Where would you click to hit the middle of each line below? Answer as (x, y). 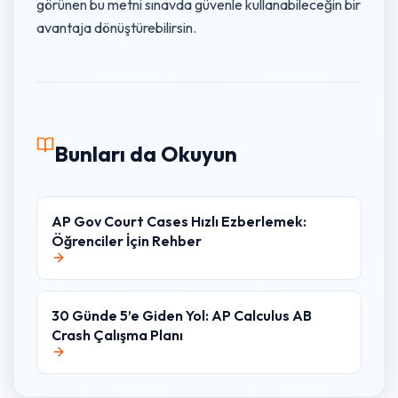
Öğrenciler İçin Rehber (127, 241)
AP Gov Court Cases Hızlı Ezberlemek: (179, 221)
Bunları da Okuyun (146, 154)
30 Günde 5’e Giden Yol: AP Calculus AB (182, 315)
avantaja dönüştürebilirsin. (116, 28)
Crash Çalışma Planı (117, 335)
